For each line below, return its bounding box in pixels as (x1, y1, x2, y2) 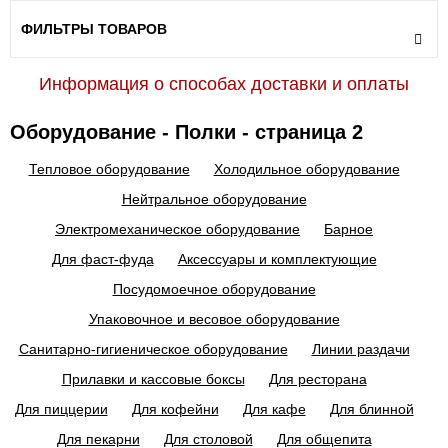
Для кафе (242, 401, 306, 417)
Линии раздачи (311, 341, 410, 357)
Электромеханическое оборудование (55, 221, 300, 237)
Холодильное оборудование (213, 161, 400, 177)
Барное (324, 221, 373, 237)
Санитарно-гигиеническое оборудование (18, 341, 288, 357)
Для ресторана (268, 371, 367, 387)
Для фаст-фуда (51, 251, 154, 267)
